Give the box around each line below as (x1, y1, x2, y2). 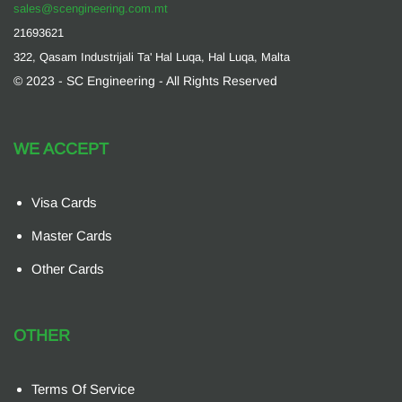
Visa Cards (31, 195, 97, 210)
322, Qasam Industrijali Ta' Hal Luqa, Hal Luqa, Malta (13, 50, 290, 64)
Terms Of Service (31, 381, 135, 397)
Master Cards (31, 228, 112, 243)
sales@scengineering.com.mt (13, 2, 168, 15)
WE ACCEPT (13, 140, 109, 158)
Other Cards (31, 261, 104, 276)
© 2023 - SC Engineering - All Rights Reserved (13, 74, 277, 88)
